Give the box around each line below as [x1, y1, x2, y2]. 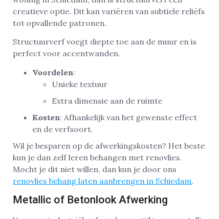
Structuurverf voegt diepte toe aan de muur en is [13, 37, 197, 47]
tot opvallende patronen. [13, 18, 107, 28]
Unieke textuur [52, 79, 108, 89]
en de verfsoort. [32, 124, 93, 134]
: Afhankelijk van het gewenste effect [60, 112, 197, 122]
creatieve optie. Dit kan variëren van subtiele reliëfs [13, 6, 205, 16]
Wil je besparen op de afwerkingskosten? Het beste [13, 140, 205, 151]
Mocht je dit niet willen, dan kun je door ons [13, 164, 176, 174]
